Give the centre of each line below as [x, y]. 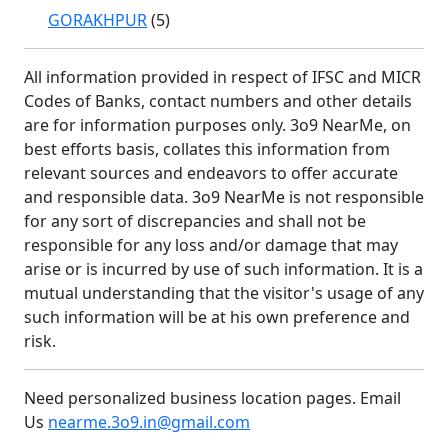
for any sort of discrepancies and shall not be [195, 221]
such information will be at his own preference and [217, 317]
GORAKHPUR [97, 20]
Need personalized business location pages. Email [212, 398]
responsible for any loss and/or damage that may [211, 245]
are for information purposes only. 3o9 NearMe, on [217, 125]
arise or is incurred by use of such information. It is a [223, 269]
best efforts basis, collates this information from [207, 149]
